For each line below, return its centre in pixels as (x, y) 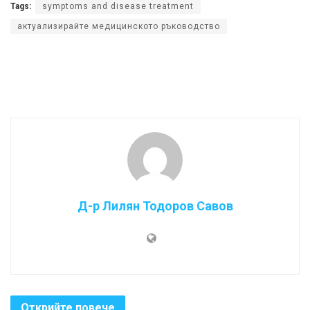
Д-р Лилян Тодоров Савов (155, 206)
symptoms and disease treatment (118, 7)
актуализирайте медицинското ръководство (119, 27)
